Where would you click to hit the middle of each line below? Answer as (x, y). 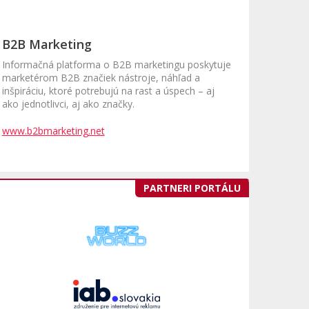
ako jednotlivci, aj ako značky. (68, 104)
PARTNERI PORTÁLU (192, 188)
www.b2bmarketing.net (53, 131)
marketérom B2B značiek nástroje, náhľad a (101, 78)
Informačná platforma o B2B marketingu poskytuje (116, 65)
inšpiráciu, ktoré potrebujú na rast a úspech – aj (108, 91)
